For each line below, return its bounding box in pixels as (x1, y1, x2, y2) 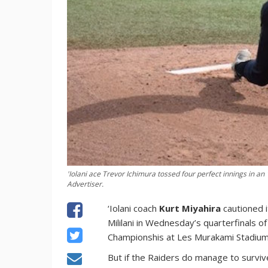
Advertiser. (67, 178, 103, 189)
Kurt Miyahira (159, 202, 221, 214)
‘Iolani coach (108, 202, 160, 214)
